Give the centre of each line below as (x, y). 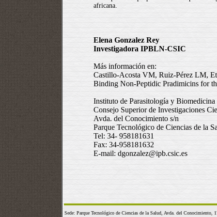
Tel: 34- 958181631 (124, 136)
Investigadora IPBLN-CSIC (140, 49)
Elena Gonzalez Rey (126, 40)
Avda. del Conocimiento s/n (136, 118)
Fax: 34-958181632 (124, 145)
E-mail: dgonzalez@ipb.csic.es (140, 153)
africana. (105, 6)
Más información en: (125, 66)
